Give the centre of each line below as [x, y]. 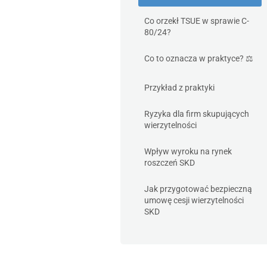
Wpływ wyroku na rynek [188, 151]
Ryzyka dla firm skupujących [197, 114]
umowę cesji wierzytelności [194, 200]
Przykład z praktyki [179, 88]
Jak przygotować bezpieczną [198, 189]
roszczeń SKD [170, 163]
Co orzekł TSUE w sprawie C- [197, 21]
